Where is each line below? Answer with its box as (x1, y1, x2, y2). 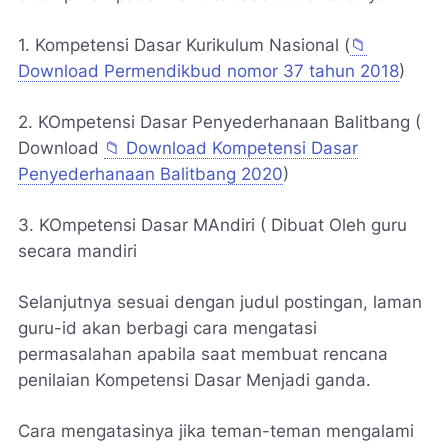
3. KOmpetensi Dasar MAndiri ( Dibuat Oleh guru (18, 214, 407, 235)
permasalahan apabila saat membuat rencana (18, 343, 388, 364)
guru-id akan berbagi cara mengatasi (18, 317, 317, 338)
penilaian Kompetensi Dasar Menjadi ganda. (18, 369, 371, 390)
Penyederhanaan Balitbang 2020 (18, 163, 283, 184)
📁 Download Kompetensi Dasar (104, 137, 358, 158)
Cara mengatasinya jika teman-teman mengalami (18, 420, 414, 441)
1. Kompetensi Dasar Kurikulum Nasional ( (18, 34, 350, 55)
